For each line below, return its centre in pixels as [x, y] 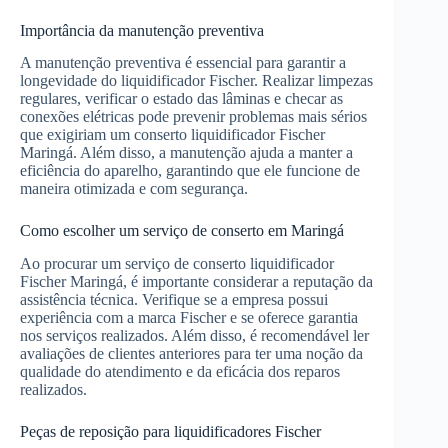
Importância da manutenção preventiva [142, 30]
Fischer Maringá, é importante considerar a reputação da [196, 282]
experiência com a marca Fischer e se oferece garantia [189, 318]
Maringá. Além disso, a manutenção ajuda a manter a [186, 153]
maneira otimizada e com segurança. [134, 189]
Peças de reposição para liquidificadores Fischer [170, 432]
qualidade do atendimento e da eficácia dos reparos [180, 372]
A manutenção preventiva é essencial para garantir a [183, 63]
